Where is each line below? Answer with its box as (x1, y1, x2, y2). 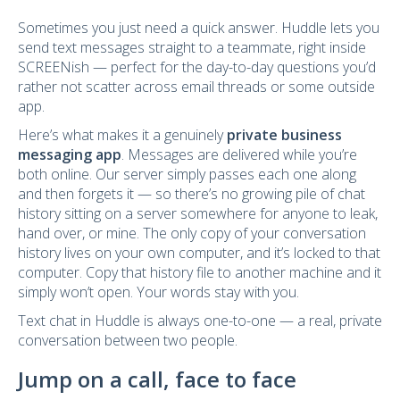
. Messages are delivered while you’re (121, 144, 357, 164)
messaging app (18, 144, 121, 164)
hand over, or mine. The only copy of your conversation (18, 222, 366, 243)
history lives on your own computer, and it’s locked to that (18, 242, 380, 262)
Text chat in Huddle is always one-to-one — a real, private (18, 310, 382, 330)
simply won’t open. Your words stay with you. (18, 281, 299, 302)
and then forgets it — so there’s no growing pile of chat (18, 183, 365, 204)
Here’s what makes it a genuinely (18, 124, 227, 145)
